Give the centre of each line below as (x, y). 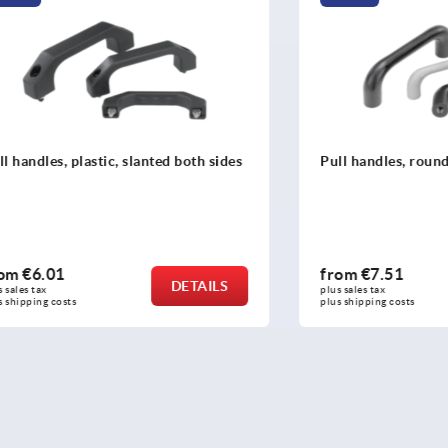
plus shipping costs (307, 301)
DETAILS (139, 285)
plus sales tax (294, 289)
